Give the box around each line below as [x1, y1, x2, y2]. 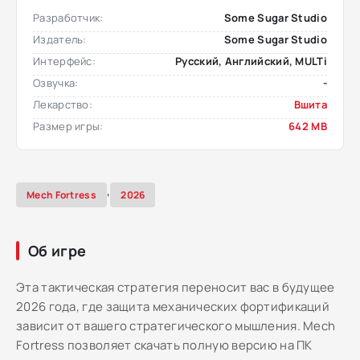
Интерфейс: [33, 54, 96, 68]
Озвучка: [33, 76, 79, 90]
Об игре [28, 241, 87, 260]
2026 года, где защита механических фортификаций [16, 298, 330, 315]
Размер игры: [33, 119, 104, 133]
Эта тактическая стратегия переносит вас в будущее [16, 279, 335, 296]
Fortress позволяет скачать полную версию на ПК [16, 337, 313, 354]
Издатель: [33, 32, 87, 47]
